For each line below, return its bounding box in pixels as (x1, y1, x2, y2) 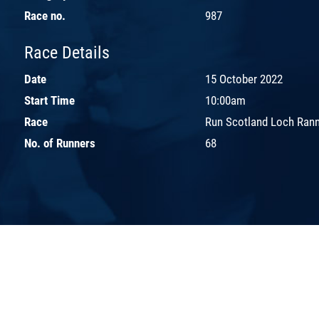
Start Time (24, 93, 75, 108)
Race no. (24, 8, 66, 23)
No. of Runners (24, 135, 95, 150)
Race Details (24, 42, 110, 63)
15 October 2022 (205, 71, 283, 86)
